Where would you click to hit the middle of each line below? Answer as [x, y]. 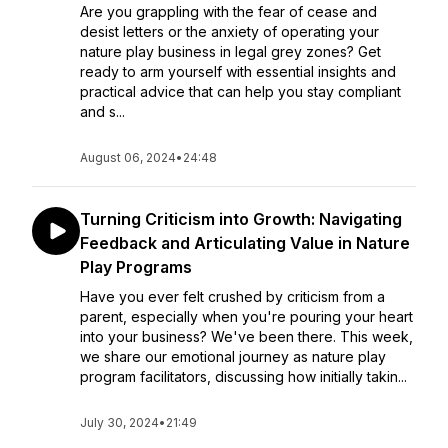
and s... [102, 111]
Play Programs [136, 267]
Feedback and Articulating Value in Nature [245, 243]
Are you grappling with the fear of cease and [228, 11]
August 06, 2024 [128, 157]
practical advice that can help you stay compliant [240, 91]
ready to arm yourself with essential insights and [238, 71]
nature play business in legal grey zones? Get [230, 51]
